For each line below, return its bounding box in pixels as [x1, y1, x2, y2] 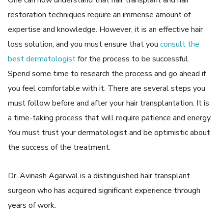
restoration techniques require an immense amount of [8, 9, 191, 21]
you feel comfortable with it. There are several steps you [8, 83, 206, 94]
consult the [158, 39, 200, 50]
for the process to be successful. [76, 54, 190, 65]
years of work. [8, 200, 56, 211]
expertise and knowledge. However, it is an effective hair [8, 24, 203, 35]
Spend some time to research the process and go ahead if [8, 68, 206, 80]
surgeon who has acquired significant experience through [8, 185, 201, 196]
